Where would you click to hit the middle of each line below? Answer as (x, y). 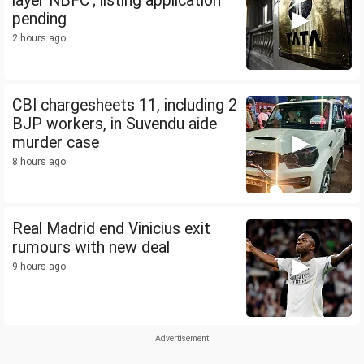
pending (39, 19)
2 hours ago (39, 39)
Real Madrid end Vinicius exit (111, 229)
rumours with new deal (91, 248)
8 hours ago (39, 162)
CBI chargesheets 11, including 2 (125, 106)
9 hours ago (39, 267)
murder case (56, 143)
